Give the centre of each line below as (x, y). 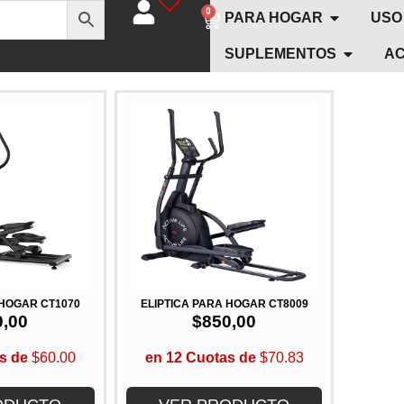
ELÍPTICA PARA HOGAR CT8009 (288, 303)
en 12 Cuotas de (200, 358)
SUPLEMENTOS (280, 54)
